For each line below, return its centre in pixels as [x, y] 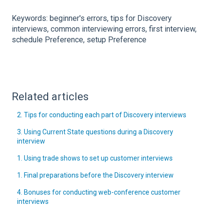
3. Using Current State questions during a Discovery [95, 132]
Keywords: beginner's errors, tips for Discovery [92, 18]
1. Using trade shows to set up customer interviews [95, 158]
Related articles [50, 96]
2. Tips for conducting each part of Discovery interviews [102, 115]
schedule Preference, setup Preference [79, 40]
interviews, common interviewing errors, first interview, [104, 29]
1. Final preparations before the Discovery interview [96, 175]
